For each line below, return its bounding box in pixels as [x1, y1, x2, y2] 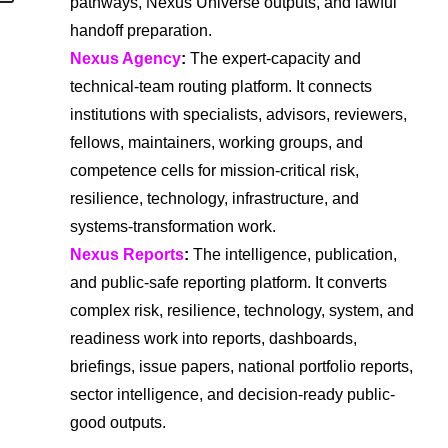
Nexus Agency [70, 49, 181, 67]
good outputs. [70, 413, 166, 431]
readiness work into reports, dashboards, [70, 329, 357, 347]
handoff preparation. [70, 21, 212, 39]
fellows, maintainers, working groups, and [70, 133, 363, 151]
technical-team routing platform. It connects [70, 77, 372, 95]
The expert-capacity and [186, 49, 361, 67]
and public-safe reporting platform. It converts [70, 273, 387, 291]
